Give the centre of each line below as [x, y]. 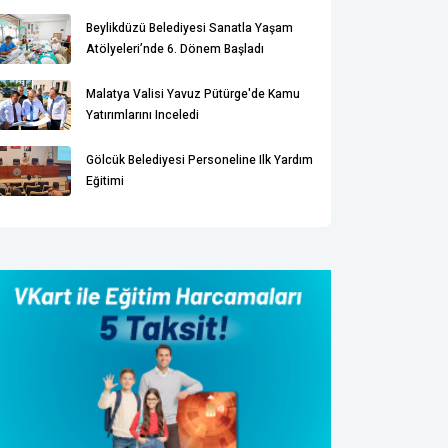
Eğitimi [105, 181]
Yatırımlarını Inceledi [142, 115]
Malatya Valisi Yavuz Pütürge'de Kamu [193, 94]
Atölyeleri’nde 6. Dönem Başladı [175, 49]
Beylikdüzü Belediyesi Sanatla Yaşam [189, 28]
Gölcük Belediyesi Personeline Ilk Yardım [199, 160]
